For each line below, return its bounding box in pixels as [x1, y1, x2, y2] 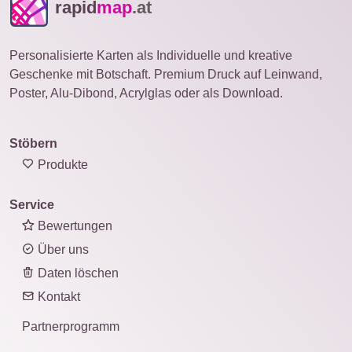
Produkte [35, 158, 88, 171]
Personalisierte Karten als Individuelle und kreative [9, 49, 292, 62]
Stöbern [9, 137, 57, 150]
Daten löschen [35, 266, 119, 280]
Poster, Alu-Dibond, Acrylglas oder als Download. [9, 86, 283, 100]
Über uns [35, 243, 89, 256]
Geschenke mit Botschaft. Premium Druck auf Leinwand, [9, 68, 322, 81]
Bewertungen [35, 219, 112, 233]
